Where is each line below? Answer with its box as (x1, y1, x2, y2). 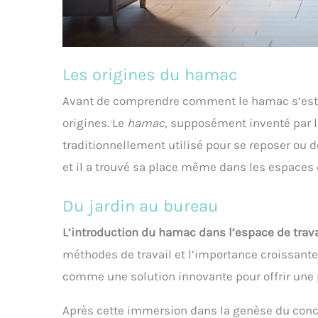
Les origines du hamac (62, 65, 237, 85)
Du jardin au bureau (62, 196, 219, 216)
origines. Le (62, 116, 127, 131)
